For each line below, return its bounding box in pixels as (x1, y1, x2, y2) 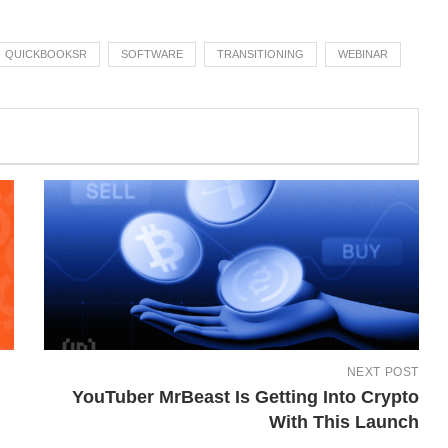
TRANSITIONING (217, 48, 304, 60)
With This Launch (268, 412, 419, 432)
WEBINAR (338, 48, 388, 60)
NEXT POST (346, 365, 419, 379)
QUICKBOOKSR (5, 48, 87, 60)
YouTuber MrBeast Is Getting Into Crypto (71, 387, 419, 407)
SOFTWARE (121, 48, 183, 60)
